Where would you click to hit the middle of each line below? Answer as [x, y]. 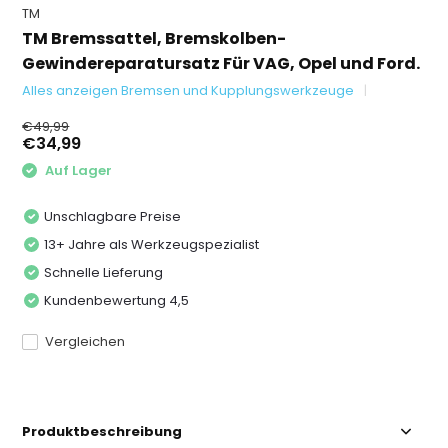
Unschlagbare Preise [113, 216]
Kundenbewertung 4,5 [117, 300]
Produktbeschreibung [102, 431]
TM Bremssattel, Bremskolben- [154, 38]
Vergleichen [85, 341]
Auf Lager [77, 170]
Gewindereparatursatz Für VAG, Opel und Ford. [221, 63]
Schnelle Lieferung [104, 272]
